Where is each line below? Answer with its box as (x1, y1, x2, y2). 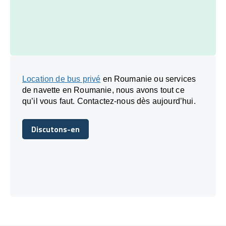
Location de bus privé (22, 74, 101, 83)
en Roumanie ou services (100, 74, 196, 83)
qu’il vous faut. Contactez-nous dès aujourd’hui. (22, 96, 196, 105)
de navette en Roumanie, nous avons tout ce (22, 85, 185, 94)
